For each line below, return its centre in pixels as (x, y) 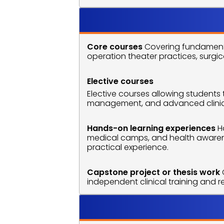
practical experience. (128, 147)
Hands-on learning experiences (151, 128)
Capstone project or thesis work (154, 172)
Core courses (115, 47)
